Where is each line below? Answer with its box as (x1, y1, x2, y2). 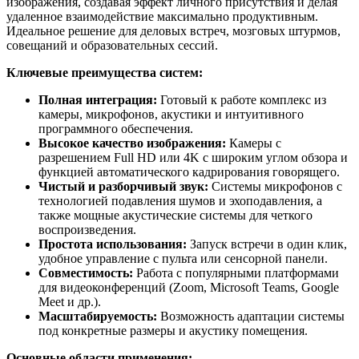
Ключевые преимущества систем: (6, 66, 203, 80)
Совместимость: (38, 266, 133, 280)
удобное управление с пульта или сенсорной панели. (38, 252, 328, 266)
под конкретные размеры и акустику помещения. (38, 324, 308, 338)
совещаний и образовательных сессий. (6, 38, 218, 53)
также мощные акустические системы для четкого (38, 208, 313, 223)
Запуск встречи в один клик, (187, 237, 347, 252)
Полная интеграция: (38, 93, 157, 107)
